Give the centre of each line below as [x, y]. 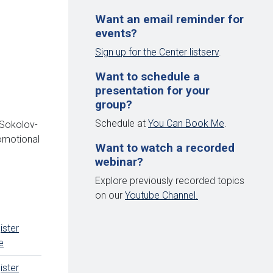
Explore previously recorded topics [170, 180]
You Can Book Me [186, 123]
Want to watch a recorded [165, 147]
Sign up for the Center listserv [157, 52]
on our [110, 195]
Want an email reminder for [169, 19]
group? [114, 104]
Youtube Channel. [161, 195]
